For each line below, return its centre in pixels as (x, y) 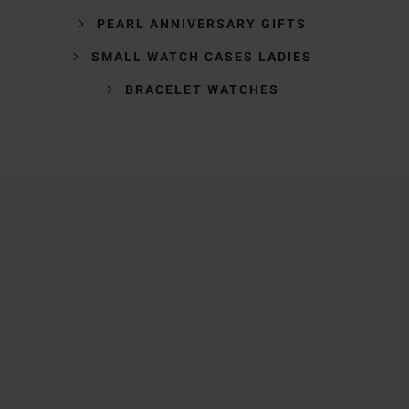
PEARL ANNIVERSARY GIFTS (202, 23)
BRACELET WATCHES (202, 89)
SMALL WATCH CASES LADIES (202, 56)
